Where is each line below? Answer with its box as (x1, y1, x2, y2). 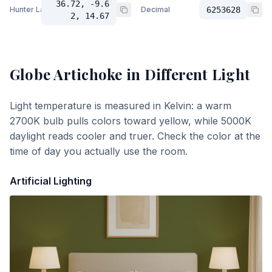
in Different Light (122, 64, 251, 84)
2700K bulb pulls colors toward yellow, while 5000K (10, 115, 251, 127)
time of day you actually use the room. (10, 145, 188, 157)
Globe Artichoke (10, 64, 123, 84)
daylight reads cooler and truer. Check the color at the (10, 130, 260, 142)
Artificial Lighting (10, 175, 92, 187)
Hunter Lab (10, 5, 49, 14)
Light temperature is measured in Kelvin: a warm (10, 100, 231, 112)
